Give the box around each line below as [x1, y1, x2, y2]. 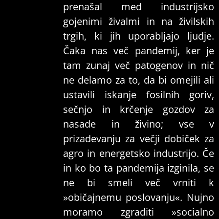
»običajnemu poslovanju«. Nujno [63, 191, 214, 204]
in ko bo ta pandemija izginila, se [63, 161, 214, 175]
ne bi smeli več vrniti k [63, 176, 214, 190]
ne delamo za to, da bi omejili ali [63, 73, 214, 87]
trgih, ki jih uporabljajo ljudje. [63, 29, 214, 43]
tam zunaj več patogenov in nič [63, 59, 214, 72]
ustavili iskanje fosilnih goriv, [63, 88, 214, 102]
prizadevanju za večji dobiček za [63, 132, 214, 146]
